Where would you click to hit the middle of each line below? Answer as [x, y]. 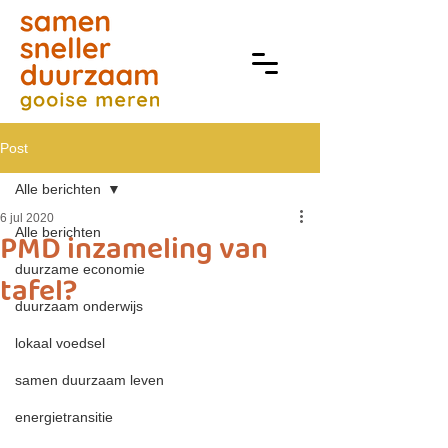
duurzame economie [80, 269]
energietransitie [64, 417]
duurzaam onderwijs [79, 306]
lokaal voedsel [60, 343]
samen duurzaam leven [89, 380]
